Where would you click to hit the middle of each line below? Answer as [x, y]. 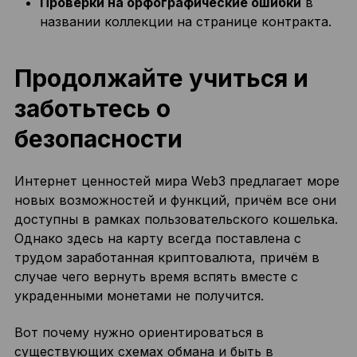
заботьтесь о [92, 108]
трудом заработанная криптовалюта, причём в [167, 257]
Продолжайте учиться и [161, 78]
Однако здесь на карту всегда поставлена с [157, 238]
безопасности [98, 139]
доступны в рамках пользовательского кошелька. [176, 219]
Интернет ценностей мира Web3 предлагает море [177, 181]
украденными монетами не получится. [139, 296]
